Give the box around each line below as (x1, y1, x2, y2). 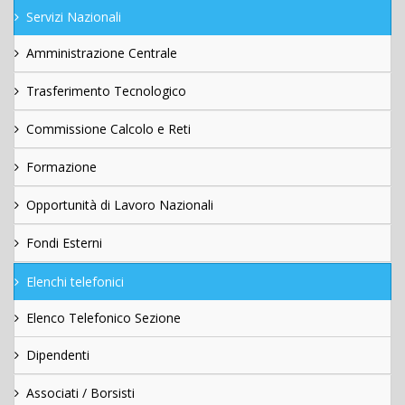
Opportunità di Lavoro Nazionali (26, 195, 213, 213)
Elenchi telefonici (26, 272, 124, 290)
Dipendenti (26, 345, 89, 363)
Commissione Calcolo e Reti (26, 119, 191, 137)
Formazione (26, 157, 97, 175)
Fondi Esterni (26, 233, 102, 251)
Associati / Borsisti (26, 383, 135, 401)
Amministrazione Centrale (26, 43, 177, 61)
